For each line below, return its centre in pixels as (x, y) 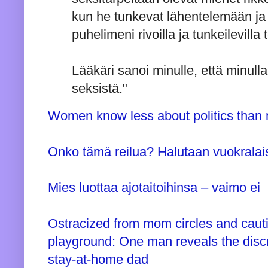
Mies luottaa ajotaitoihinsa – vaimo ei (154, 187)
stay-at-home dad (98, 259)
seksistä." (100, 89)
